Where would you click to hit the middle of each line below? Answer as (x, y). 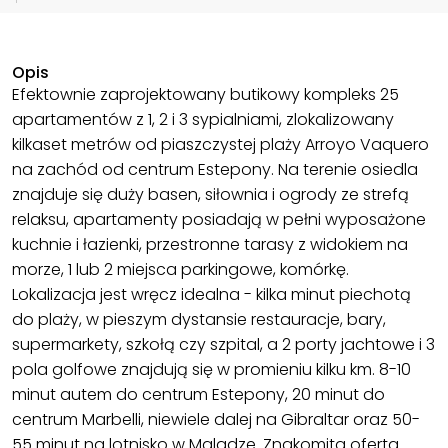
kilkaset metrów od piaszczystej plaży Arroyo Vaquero (220, 145)
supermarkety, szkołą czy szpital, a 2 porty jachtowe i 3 (223, 345)
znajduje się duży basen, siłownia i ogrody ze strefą (210, 195)
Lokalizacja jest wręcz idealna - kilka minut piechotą (211, 295)
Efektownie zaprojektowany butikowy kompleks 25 (205, 95)
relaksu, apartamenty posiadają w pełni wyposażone (219, 220)
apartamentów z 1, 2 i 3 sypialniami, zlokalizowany (203, 120)
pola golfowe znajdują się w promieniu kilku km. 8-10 (211, 370)
